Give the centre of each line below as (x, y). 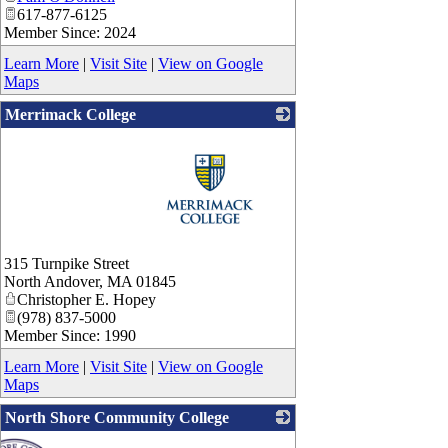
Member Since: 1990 (70, 336)
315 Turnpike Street (66, 264)
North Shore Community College (117, 418)
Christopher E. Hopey (86, 300)
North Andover (51, 282)
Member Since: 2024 (70, 33)
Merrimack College (70, 115)
